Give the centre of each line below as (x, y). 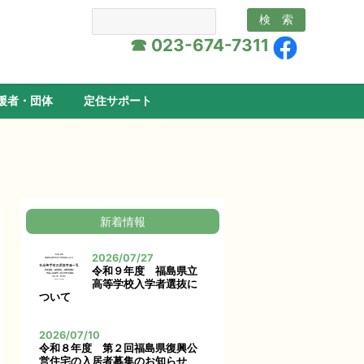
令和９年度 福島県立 (145, 271)
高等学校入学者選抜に (145, 284)
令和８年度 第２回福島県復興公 (118, 348)
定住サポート (117, 101)
